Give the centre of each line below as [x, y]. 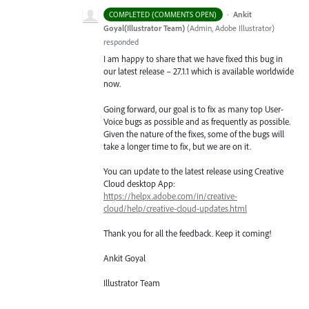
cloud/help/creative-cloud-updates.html [175, 208]
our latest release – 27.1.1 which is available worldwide [199, 71]
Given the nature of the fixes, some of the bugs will [194, 133]
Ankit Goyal [124, 258]
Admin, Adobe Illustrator [231, 28]
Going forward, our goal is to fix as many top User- [193, 109]
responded [121, 42]
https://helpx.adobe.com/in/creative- [170, 196]
